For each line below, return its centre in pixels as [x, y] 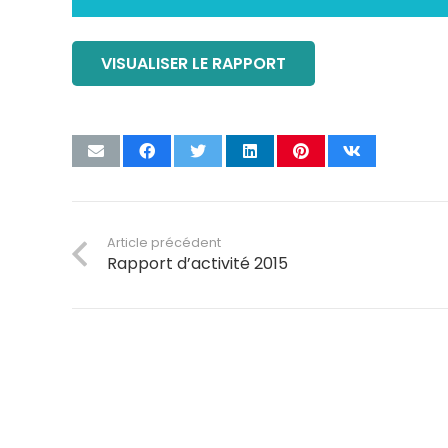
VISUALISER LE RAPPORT [193, 63]
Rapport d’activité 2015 [198, 263]
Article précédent [164, 242]
